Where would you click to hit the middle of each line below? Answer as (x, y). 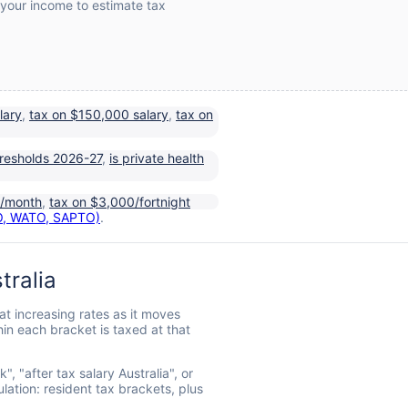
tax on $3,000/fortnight (120, 201)
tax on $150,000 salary (99, 114)
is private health (157, 158)
